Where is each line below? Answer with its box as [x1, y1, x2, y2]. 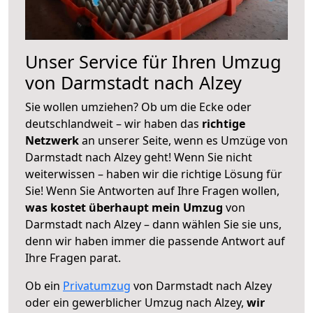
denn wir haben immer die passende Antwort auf [25, 233, 285, 249]
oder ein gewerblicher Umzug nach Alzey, [25, 294, 247, 310]
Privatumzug [63, 277, 131, 293]
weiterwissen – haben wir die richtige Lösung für [25, 166, 282, 182]
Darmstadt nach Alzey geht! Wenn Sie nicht [25, 149, 252, 165]
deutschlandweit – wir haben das [25, 115, 202, 131]
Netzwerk [25, 132, 82, 148]
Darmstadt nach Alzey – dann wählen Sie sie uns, [25, 216, 282, 232]
